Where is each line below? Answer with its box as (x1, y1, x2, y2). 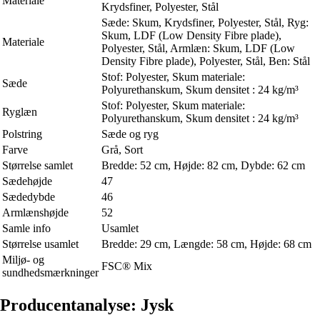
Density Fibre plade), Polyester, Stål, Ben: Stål (101, 55, 310, 68)
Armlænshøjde (2, 206, 69, 219)
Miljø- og (2, 254, 44, 266)
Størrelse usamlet (2, 238, 79, 251)
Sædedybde (2, 191, 55, 204)
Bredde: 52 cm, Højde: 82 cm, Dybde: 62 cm (101, 159, 305, 172)
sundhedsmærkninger (2, 266, 99, 279)
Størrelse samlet (2, 159, 73, 172)
